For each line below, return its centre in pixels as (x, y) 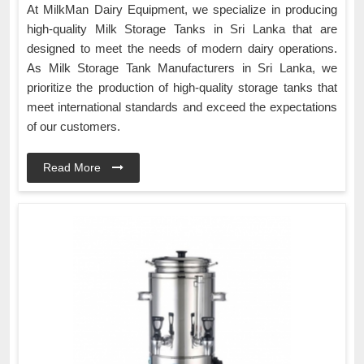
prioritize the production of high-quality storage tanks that (182, 87)
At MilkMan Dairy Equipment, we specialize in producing (182, 9)
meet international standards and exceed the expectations (182, 106)
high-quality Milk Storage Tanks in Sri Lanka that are (182, 28)
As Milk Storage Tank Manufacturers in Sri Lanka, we (182, 67)
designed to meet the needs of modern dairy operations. (182, 48)
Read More (74, 167)
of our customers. (75, 126)
